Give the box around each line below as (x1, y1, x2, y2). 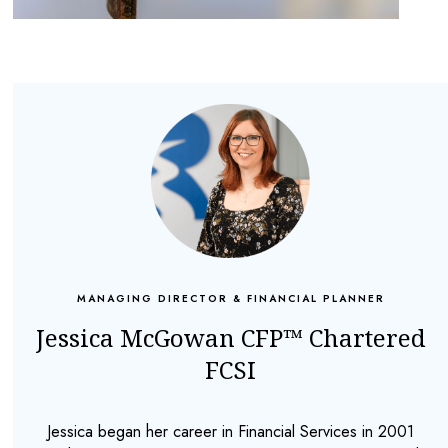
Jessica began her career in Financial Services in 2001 (47, 420, 415, 444)
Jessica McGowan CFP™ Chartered (35, 321, 426, 355)
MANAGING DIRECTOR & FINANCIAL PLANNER (76, 291, 385, 307)
